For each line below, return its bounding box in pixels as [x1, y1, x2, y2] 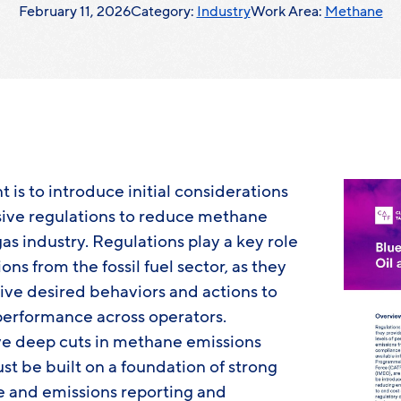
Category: [130, 2, 197, 21]
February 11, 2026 [18, 2, 131, 21]
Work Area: [250, 2, 325, 21]
